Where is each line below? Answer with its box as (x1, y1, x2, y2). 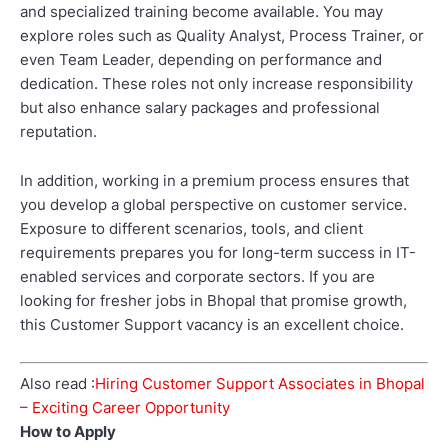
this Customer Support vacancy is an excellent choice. (20, 315, 404, 335)
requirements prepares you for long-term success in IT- (20, 243, 416, 263)
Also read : (20, 373, 95, 393)
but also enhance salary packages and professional (20, 98, 380, 118)
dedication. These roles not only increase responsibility (20, 74, 413, 94)
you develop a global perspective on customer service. (20, 195, 407, 215)
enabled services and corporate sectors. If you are (20, 267, 375, 287)
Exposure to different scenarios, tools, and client (20, 219, 363, 239)
